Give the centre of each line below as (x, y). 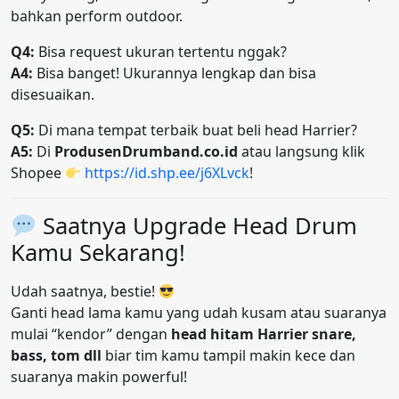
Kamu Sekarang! (98, 253)
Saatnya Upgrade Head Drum (197, 226)
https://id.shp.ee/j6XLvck (167, 173)
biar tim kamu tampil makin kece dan (228, 356)
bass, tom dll (56, 356)
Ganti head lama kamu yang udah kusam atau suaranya (199, 313)
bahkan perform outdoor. (97, 16)
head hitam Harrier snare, (264, 334)
